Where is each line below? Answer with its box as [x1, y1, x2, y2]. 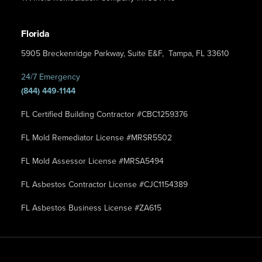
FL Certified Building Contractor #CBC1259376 [21, 108, 188, 121]
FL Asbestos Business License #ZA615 [21, 202, 161, 215]
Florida [21, 27, 50, 41]
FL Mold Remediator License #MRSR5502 [21, 132, 172, 144]
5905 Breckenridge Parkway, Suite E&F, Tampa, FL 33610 [21, 47, 229, 60]
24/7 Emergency [21, 71, 80, 84]
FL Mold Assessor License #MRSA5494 [21, 155, 164, 168]
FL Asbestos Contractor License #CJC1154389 [21, 178, 188, 191]
